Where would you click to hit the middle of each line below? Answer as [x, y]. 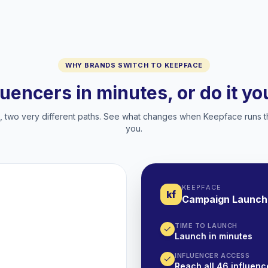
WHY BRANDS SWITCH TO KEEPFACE [134, 65]
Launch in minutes [214, 236]
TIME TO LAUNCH [206, 226]
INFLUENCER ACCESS [212, 255]
